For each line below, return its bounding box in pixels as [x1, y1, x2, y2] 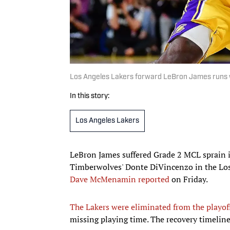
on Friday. [169, 173, 208, 185]
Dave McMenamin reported [70, 173, 169, 185]
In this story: [70, 92, 109, 100]
